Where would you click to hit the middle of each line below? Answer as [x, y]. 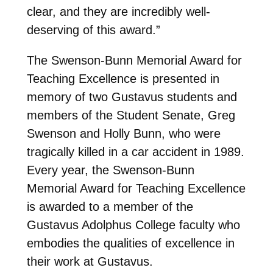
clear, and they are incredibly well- [118, 11]
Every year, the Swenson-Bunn [110, 170]
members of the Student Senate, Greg [131, 115]
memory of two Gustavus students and [132, 97]
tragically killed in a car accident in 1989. [135, 151]
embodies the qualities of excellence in [130, 243]
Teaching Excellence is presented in [123, 78]
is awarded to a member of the [110, 206]
